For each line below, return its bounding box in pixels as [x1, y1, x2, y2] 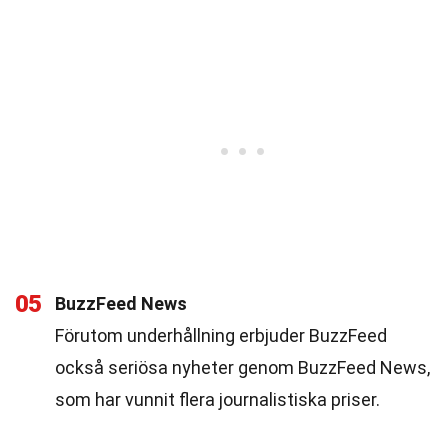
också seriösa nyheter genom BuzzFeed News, [55, 357, 430, 378]
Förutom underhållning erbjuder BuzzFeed [55, 325, 387, 346]
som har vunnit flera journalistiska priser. [55, 389, 380, 410]
